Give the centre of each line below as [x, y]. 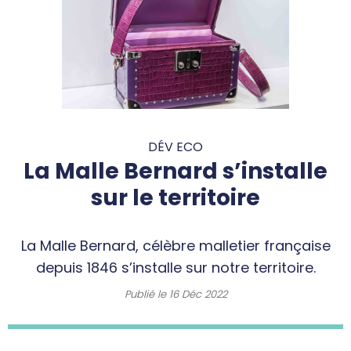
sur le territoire [175, 197]
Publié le [147, 294]
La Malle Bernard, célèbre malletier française [175, 245]
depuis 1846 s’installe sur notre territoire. [175, 267]
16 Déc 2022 [198, 294]
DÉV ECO [175, 147]
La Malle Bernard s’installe [175, 171]
